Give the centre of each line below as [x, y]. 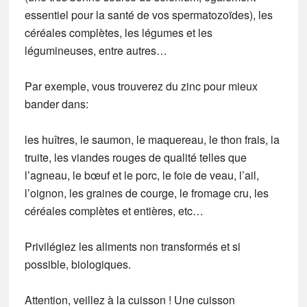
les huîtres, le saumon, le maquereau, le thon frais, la [152, 139]
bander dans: [56, 103]
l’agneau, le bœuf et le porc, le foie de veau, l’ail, [142, 175]
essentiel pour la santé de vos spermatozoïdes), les [148, 14]
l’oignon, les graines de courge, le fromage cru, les [146, 193]
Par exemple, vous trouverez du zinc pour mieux [141, 86]
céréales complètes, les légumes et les [118, 32]
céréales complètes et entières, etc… [114, 210]
